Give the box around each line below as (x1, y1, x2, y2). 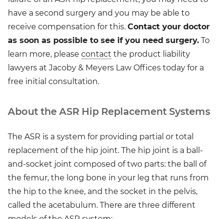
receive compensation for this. (8, 22, 128, 32)
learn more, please (8, 49, 81, 59)
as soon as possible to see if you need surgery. (8, 36, 199, 45)
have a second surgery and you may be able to (8, 8, 190, 18)
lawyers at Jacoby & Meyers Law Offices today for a (8, 63, 204, 73)
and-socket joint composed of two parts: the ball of (8, 159, 206, 169)
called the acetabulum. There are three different (8, 200, 196, 210)
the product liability (111, 49, 190, 59)
